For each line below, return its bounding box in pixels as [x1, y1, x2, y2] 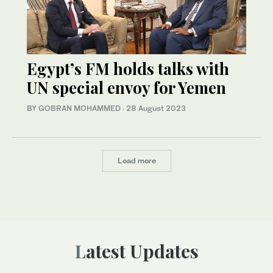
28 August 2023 [126, 104, 186, 113]
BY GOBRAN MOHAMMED [27, 104, 122, 113]
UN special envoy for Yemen [27, 77, 226, 99]
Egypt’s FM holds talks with [27, 58, 229, 80]
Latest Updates [85, 238, 199, 263]
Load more [117, 155, 156, 165]
